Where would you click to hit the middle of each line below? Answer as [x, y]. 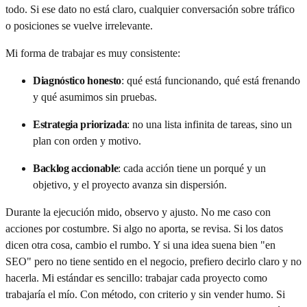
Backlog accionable [76, 169]
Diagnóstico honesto [77, 81]
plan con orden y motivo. [87, 141]
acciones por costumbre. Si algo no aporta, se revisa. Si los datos [144, 229]
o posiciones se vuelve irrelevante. [79, 26]
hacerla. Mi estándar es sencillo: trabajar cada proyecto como [136, 278]
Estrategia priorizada [80, 125]
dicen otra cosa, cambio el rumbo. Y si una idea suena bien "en [140, 245]
